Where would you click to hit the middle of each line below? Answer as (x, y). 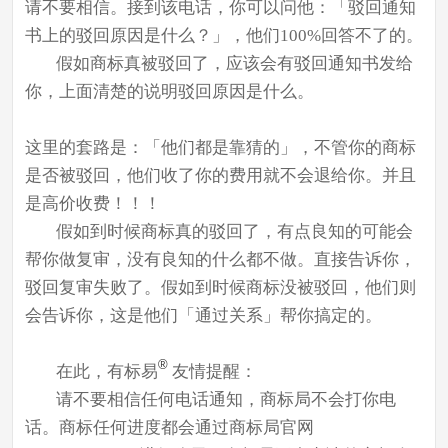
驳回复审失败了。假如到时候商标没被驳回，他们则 (220, 287)
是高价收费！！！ (92, 203)
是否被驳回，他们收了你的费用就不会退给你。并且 (220, 175)
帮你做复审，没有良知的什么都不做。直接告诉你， (220, 259)
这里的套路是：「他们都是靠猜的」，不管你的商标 (220, 147)
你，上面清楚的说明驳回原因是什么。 (169, 91)
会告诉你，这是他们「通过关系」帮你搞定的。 (203, 315)
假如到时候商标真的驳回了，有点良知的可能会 (234, 231)
